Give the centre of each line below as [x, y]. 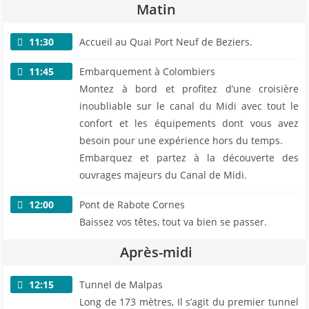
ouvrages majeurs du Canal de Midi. [163, 175]
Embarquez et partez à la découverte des [189, 158]
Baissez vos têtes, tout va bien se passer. [173, 222]
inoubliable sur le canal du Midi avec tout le [189, 106]
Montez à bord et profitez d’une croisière [189, 89]
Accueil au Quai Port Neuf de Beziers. [166, 42]
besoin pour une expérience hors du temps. [181, 140]
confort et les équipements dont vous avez [189, 123]
